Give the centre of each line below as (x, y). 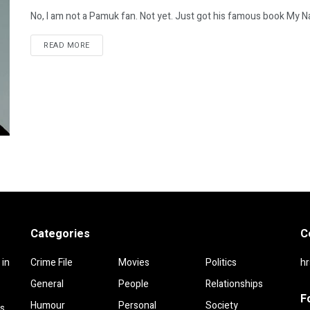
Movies (134, 263)
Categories (60, 234)
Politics (221, 263)
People (133, 284)
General (47, 284)
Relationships (235, 284)
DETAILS (105, 45)
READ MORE (67, 45)
